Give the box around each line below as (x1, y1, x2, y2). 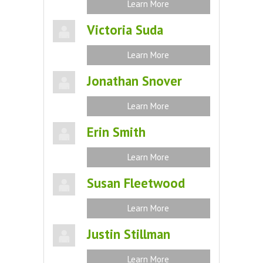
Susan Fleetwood (86, 174, 185, 191)
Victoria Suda (86, 21, 163, 38)
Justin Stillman (86, 225, 170, 242)
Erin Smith (86, 123, 146, 140)
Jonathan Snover (86, 72, 182, 89)
